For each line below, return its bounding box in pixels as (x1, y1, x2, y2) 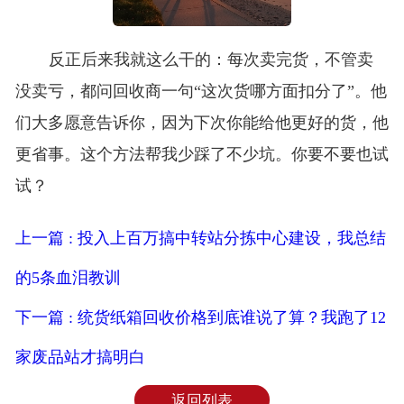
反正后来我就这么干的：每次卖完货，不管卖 (48, 50, 373, 69)
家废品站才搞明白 (14, 348, 145, 367)
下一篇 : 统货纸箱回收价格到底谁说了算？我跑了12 (14, 308, 386, 327)
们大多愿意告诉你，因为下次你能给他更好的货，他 (14, 114, 389, 133)
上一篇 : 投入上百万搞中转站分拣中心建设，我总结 (14, 229, 386, 248)
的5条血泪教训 (14, 269, 121, 288)
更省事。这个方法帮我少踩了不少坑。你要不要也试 (14, 145, 389, 164)
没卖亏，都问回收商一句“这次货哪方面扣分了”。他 (14, 82, 387, 101)
